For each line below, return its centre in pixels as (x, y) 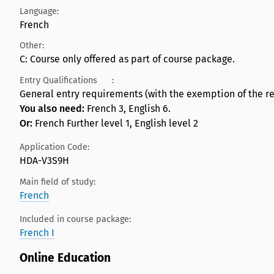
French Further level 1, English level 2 (115, 123)
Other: (32, 46)
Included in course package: (75, 219)
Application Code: (54, 147)
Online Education (67, 257)
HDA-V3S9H (44, 160)
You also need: (53, 108)
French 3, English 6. (129, 108)
